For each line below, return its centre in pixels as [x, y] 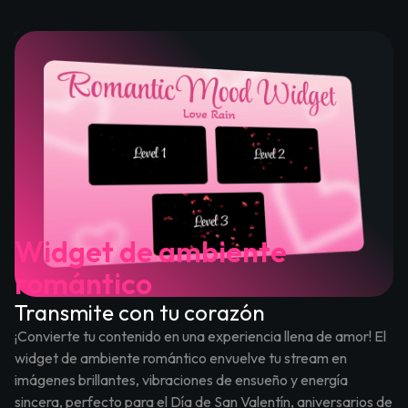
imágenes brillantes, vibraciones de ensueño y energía [181, 380]
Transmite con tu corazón [140, 313]
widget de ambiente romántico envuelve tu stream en [181, 358]
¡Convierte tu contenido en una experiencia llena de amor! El [200, 337]
